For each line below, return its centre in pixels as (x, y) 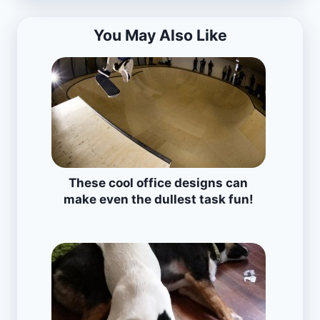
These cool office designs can (158, 182)
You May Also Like (160, 35)
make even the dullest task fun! (158, 199)
